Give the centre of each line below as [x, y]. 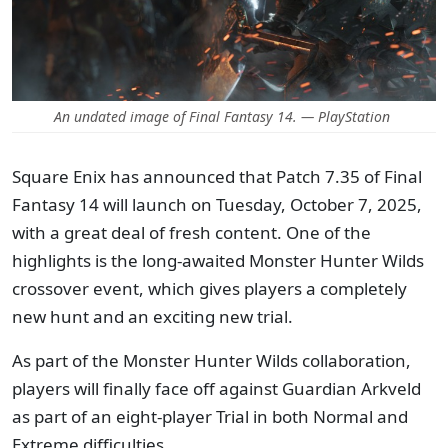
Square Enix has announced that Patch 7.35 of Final [217, 176]
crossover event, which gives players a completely [209, 288]
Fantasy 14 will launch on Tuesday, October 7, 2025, [217, 204]
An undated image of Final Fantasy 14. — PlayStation [224, 116]
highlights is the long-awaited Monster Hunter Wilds [218, 260]
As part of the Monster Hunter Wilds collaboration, [211, 360]
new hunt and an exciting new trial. [152, 316]
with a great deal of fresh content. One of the [191, 232]
